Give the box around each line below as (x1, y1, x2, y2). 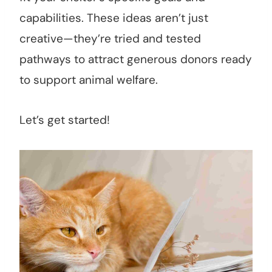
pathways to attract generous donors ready (19, 52, 252, 67)
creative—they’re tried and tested (19, 31, 201, 47)
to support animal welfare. (19, 72, 158, 88)
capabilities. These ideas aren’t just (19, 10, 208, 26)
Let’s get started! (19, 112, 110, 128)
